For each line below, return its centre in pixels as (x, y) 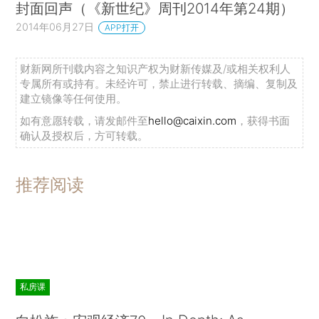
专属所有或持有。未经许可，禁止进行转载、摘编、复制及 (159, 83)
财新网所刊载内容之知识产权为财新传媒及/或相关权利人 (156, 68)
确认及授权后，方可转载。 (84, 135)
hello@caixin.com (193, 120)
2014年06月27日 (55, 27)
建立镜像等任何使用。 (74, 98)
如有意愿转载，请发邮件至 (84, 120)
